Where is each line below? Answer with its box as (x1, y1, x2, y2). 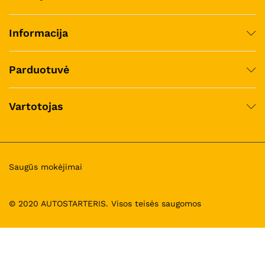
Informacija (9, 27, 68, 40)
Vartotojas (9, 100, 63, 113)
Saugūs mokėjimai (9, 162, 82, 172)
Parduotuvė (9, 63, 69, 76)
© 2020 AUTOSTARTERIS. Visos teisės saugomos (9, 199, 201, 209)
